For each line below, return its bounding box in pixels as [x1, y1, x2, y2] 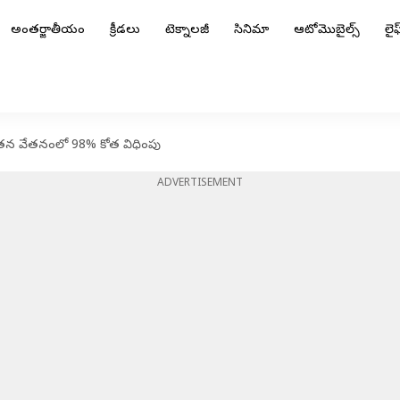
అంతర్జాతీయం [11, 22, 85, 39]
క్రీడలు [110, 22, 140, 39]
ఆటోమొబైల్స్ [294, 22, 360, 39]
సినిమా [234, 22, 269, 39]
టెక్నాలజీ [165, 22, 209, 39]
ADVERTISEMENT [157, 177, 243, 191]
